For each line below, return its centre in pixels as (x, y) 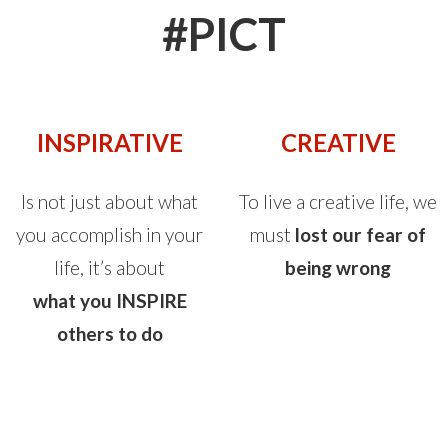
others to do (109, 333)
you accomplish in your (110, 234)
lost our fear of (361, 234)
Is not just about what (110, 201)
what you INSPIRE (109, 300)
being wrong (338, 267)
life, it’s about (110, 267)
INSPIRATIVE (109, 142)
